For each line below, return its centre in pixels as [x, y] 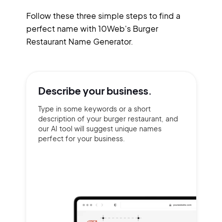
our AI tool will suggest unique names [100, 128]
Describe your [72, 90]
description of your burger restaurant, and [108, 118]
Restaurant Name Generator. [80, 41]
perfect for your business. [81, 138]
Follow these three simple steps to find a [103, 16]
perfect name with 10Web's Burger [92, 28]
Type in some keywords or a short [94, 109]
